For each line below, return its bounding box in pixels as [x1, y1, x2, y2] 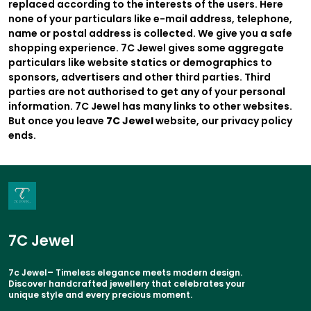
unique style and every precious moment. [8, 288, 192, 301]
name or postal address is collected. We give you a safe [8, 26, 292, 40]
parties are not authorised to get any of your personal [8, 84, 285, 99]
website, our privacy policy [153, 113, 292, 128]
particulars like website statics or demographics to [8, 55, 272, 69]
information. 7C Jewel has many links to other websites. [8, 99, 292, 113]
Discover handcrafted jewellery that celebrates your [8, 277, 245, 289]
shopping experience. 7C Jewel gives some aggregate [8, 40, 284, 55]
